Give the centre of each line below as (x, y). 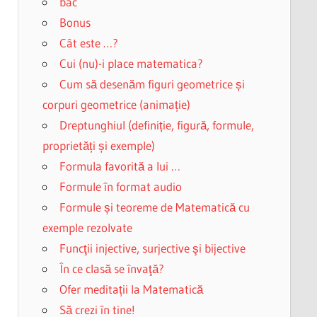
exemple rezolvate (87, 227)
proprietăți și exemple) (98, 145)
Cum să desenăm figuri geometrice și (152, 84)
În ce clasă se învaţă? (111, 269)
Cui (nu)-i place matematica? (131, 63)
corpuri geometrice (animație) (116, 104)
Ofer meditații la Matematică (131, 289)
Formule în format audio (120, 186)
